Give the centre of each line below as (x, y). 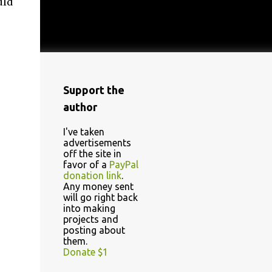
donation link (92, 175)
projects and (90, 219)
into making (89, 208)
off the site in (92, 154)
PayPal (124, 165)
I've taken (83, 132)
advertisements (97, 143)
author (80, 107)
